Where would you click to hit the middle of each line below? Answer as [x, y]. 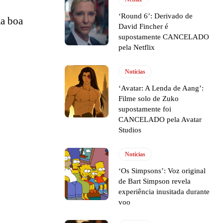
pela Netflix [137, 47]
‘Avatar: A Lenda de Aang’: [161, 88]
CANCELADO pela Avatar [160, 119]
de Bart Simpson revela [155, 181]
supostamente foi [145, 109]
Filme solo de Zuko [149, 98]
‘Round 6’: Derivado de [156, 16]
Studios [130, 130]
